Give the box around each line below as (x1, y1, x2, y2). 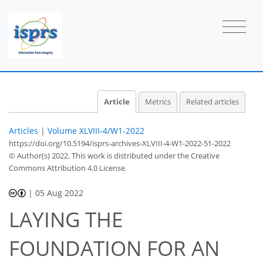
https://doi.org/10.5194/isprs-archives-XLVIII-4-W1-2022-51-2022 (9, 137, 231, 149)
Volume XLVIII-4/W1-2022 (48, 124, 144, 136)
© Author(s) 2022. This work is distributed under (9, 150, 177, 161)
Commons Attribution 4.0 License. (9, 162, 127, 173)
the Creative (177, 150, 220, 161)
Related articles (186, 96, 239, 107)
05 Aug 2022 (35, 187, 84, 198)
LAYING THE (9, 205, 123, 234)
